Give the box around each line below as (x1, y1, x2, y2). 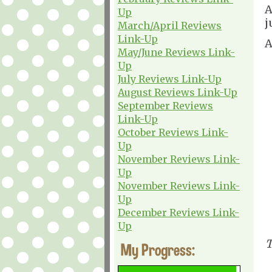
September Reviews (118, 99, 213, 112)
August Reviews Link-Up (118, 86, 237, 98)
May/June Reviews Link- (118, 46, 235, 58)
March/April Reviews (118, 19, 222, 32)
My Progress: (121, 239, 195, 260)
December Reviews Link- (118, 206, 239, 219)
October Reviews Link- (118, 126, 228, 138)
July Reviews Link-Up (118, 72, 222, 85)
